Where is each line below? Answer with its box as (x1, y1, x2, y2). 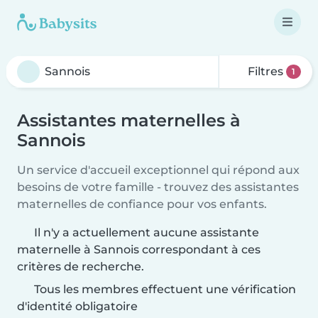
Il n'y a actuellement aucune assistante (34, 226, 259, 239)
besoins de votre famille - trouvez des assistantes (17, 180, 299, 194)
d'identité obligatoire (17, 300, 138, 313)
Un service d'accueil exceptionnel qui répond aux (17, 163, 300, 177)
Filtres (245, 65, 287, 78)
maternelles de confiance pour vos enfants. (17, 197, 267, 211)
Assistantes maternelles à (17, 110, 241, 131)
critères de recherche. (17, 260, 144, 273)
